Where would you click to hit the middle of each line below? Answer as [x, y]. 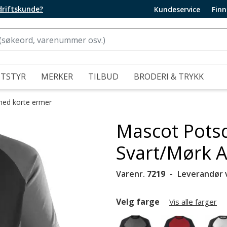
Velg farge [139, 202]
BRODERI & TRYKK [169, 77]
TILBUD [103, 77]
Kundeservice [177, 9]
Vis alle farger [193, 202]
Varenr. [131, 174]
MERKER [57, 77]
